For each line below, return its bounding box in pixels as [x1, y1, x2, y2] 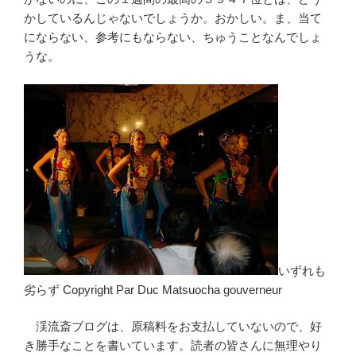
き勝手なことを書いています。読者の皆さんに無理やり [24, 339, 322, 353]
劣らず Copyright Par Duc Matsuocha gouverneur [24, 282, 282, 296]
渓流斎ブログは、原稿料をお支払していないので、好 [24, 319, 322, 334]
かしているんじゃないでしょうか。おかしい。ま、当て [24, 11, 322, 25]
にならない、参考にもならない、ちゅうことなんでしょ [24, 30, 322, 44]
